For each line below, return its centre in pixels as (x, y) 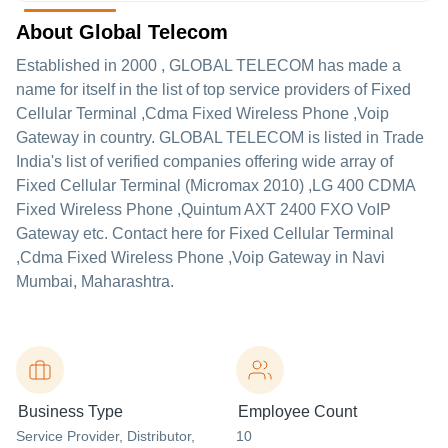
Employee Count (297, 411)
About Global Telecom (122, 32)
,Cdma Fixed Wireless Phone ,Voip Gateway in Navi (200, 257)
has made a (357, 65)
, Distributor (155, 436)
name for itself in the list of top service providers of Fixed (213, 89)
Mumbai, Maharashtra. (95, 281)
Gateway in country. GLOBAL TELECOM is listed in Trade (220, 137)
